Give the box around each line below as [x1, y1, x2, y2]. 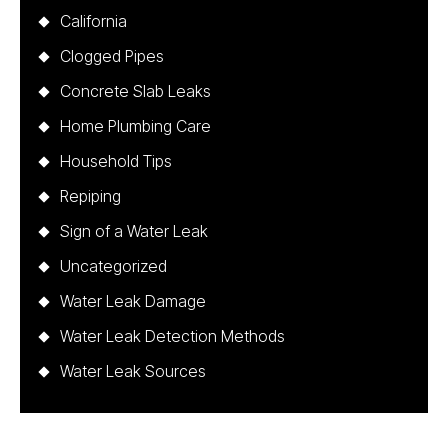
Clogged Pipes [60, 46, 164, 66]
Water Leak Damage [60, 291, 206, 311]
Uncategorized [60, 256, 167, 276]
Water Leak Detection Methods [60, 326, 285, 346]
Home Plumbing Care [60, 116, 211, 136]
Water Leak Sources [60, 361, 206, 381]
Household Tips [60, 151, 172, 171]
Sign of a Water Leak [60, 221, 208, 241]
